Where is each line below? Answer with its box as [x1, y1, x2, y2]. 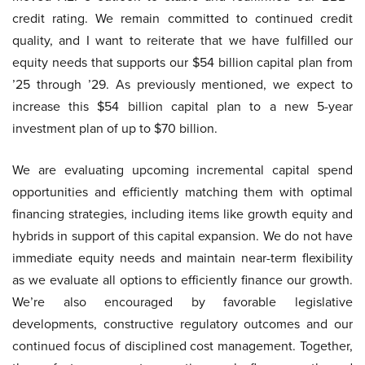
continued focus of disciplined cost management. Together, [12, 336, 353, 356]
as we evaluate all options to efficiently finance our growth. [12, 270, 353, 290]
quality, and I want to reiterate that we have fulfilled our [12, 31, 353, 51]
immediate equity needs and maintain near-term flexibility [12, 248, 353, 268]
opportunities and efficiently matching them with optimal [12, 182, 353, 202]
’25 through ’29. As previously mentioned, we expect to [12, 75, 353, 95]
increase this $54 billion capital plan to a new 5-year [12, 97, 353, 117]
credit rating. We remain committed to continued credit [12, 9, 353, 29]
